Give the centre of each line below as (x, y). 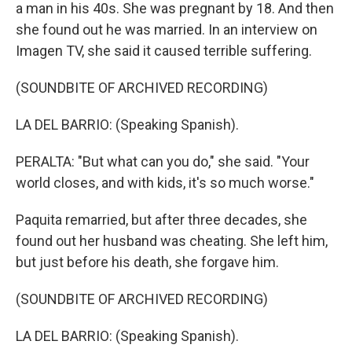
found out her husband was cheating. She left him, (172, 241)
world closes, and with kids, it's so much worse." (165, 183)
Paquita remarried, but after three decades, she (161, 220)
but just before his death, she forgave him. (147, 262)
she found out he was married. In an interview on (167, 29)
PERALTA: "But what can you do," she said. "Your (163, 161)
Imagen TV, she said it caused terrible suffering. (164, 51)
